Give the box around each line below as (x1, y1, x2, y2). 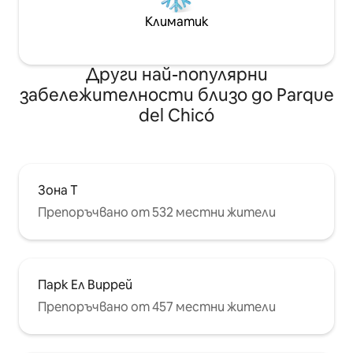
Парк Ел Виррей (38, 276, 132, 293)
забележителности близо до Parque (19, 83, 334, 106)
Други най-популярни (85, 62, 268, 86)
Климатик (144, 13, 209, 30)
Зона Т (38, 181, 78, 199)
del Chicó (139, 103, 214, 127)
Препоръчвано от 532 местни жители (38, 203, 276, 221)
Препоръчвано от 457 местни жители (38, 298, 276, 315)
